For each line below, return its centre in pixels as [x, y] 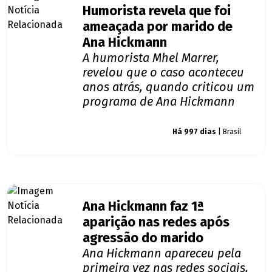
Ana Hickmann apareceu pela [162, 253]
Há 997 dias [194, 132]
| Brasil [229, 132]
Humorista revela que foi [157, 11]
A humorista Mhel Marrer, [151, 58]
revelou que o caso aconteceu [163, 73]
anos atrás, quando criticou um [168, 87]
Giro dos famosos [121, 132]
